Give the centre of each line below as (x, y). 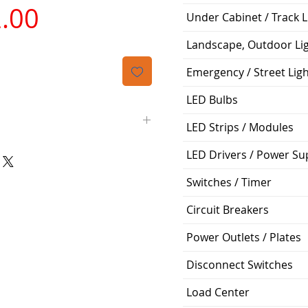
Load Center (218, 292)
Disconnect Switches (240, 265)
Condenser (66, 217)
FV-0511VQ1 (68, 186)
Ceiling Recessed (80, 248)
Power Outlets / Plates (244, 237)
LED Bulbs (212, 100)
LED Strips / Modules (240, 127)
